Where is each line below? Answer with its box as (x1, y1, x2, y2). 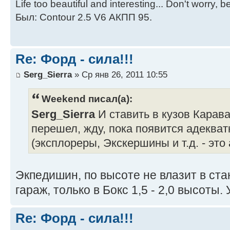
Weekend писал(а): (42, 92, 132, 104)
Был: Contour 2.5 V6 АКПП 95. (15, 12, 152, 23)
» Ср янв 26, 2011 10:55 (72, 69, 167, 80)
